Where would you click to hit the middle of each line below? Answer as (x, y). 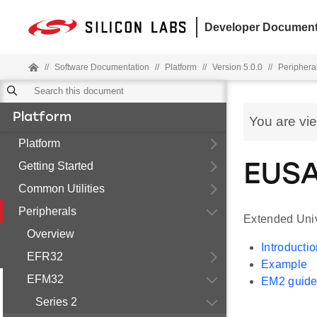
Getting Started (56, 166)
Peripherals (47, 211)
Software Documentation (102, 67)
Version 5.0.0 (237, 67)
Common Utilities (62, 189)
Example (284, 265)
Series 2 (56, 302)
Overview (51, 234)
